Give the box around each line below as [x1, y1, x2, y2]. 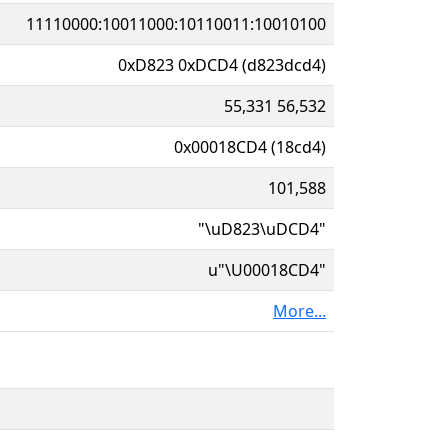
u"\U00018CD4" [208, 258, 326, 281]
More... [273, 299, 326, 322]
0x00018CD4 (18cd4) [174, 135, 326, 158]
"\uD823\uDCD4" [198, 217, 326, 240]
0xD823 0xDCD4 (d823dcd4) [118, 53, 326, 76]
